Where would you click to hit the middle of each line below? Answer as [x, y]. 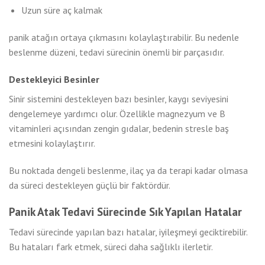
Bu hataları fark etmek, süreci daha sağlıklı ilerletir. [111, 247]
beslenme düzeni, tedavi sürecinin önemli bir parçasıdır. [117, 52]
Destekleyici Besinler [54, 79]
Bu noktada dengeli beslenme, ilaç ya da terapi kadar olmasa [128, 170]
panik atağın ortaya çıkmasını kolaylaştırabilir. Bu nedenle [124, 38]
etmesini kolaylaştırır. [52, 143]
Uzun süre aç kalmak [62, 10]
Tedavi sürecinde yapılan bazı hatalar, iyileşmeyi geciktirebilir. [128, 232]
